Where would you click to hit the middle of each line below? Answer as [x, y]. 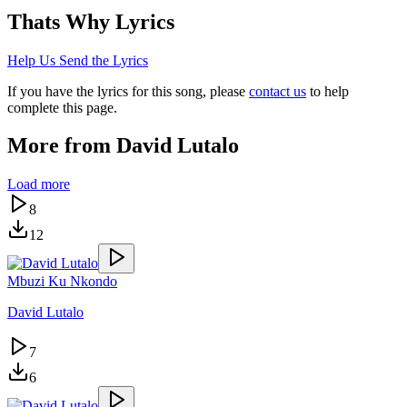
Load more [39, 184]
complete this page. [62, 107]
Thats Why [59, 21]
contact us [278, 91]
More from [62, 146]
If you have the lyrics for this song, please [126, 91]
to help [329, 91]
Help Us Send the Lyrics [78, 60]
